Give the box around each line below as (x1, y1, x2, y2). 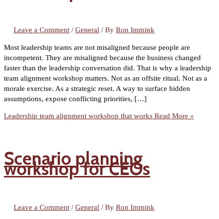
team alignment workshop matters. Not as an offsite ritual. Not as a (4, 74, 207, 82)
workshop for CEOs (4, 158, 150, 180)
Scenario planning (4, 148, 143, 170)
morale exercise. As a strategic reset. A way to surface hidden (4, 84, 190, 92)
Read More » (153, 112, 194, 120)
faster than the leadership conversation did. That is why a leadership (4, 64, 211, 72)
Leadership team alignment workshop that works (4, 112, 153, 120)
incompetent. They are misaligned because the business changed (4, 53, 201, 62)
